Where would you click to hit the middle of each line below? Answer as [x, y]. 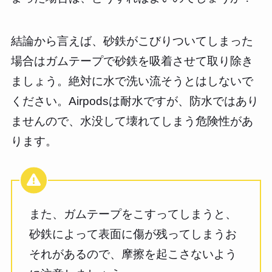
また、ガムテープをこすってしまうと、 [133, 214]
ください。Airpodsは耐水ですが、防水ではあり [134, 101]
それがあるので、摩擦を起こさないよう [133, 254]
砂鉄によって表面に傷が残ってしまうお [133, 234]
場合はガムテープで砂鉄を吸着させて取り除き [132, 61]
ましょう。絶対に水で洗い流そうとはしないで [132, 81]
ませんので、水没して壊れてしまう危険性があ [132, 121]
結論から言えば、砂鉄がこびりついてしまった [132, 41]
